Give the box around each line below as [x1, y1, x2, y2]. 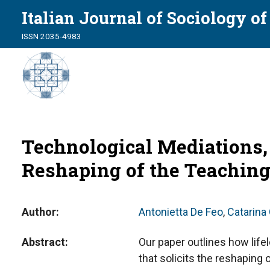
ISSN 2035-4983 [22, 31, 81, 41]
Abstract [22, 236, 65, 248]
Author [22, 206, 56, 218]
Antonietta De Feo [138, 206, 223, 218]
